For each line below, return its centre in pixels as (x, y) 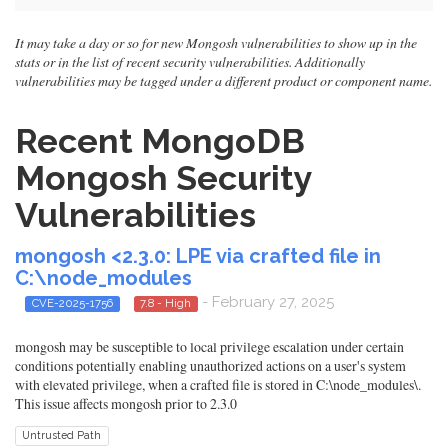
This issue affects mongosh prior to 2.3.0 (126, 404)
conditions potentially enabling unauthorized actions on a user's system (210, 366)
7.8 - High (166, 303)
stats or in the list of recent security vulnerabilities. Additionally (190, 61)
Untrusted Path (62, 435)
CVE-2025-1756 (72, 303)
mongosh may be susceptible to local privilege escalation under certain (209, 347)
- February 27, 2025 (266, 302)
